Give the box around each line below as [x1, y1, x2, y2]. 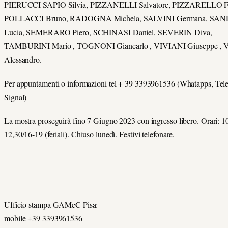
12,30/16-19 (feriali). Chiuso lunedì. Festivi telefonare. [4, 128, 175, 139]
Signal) [4, 91, 27, 102]
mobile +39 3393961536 [4, 213, 82, 224]
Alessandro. [4, 54, 42, 65]
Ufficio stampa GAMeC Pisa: [4, 199, 98, 210]
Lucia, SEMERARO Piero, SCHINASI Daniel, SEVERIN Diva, [4, 26, 212, 38]
